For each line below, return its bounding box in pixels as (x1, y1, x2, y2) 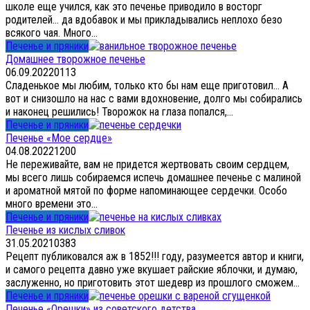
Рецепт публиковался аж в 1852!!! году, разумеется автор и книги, (6, 249, 304, 263)
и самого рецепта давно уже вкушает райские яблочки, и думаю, (6, 262, 298, 276)
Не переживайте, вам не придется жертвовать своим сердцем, (6, 157, 289, 171)
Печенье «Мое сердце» (6, 131, 112, 145)
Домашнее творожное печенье (6, 52, 145, 66)
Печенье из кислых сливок (6, 223, 125, 237)
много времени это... (6, 197, 98, 210)
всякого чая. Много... (6, 26, 98, 39)
